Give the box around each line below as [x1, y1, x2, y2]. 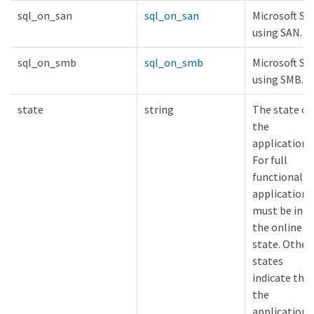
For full [252, 153, 287, 168]
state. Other [252, 237, 311, 252]
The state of [252, 102, 312, 117]
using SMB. [252, 72, 303, 87]
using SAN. [252, 25, 302, 40]
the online [252, 220, 302, 235]
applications [252, 186, 313, 201]
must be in [252, 203, 303, 218]
